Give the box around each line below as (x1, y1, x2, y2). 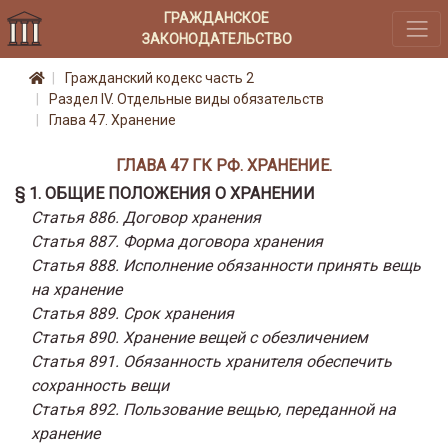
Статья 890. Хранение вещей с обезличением (31, 327, 368, 347)
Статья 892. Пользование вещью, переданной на (31, 399, 396, 419)
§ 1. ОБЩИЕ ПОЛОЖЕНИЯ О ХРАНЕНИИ (15, 183, 315, 203)
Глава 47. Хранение (49, 112, 176, 129)
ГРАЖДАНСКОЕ (164, 9, 270, 26)
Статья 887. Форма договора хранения (31, 231, 323, 251)
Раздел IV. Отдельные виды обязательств (49, 91, 324, 108)
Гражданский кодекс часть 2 (65, 70, 254, 87)
